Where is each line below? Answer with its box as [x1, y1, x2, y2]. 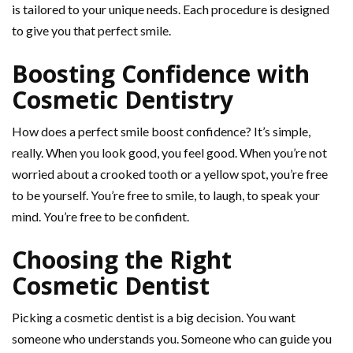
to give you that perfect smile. [12, 23, 171, 39]
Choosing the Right [12, 243, 232, 277]
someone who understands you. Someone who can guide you [12, 331, 332, 347]
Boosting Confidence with [12, 58, 310, 91]
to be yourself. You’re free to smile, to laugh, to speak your [12, 188, 320, 203]
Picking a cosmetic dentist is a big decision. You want [12, 310, 295, 325]
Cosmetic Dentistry [12, 84, 233, 117]
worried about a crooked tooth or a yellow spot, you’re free [12, 166, 328, 182]
